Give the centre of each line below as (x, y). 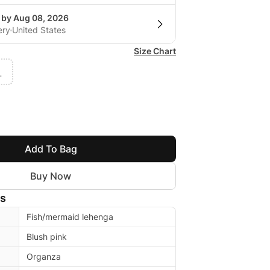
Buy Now (51, 176)
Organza (44, 257)
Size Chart (155, 51)
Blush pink (47, 237)
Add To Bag (51, 149)
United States (39, 30)
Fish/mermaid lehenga (70, 217)
